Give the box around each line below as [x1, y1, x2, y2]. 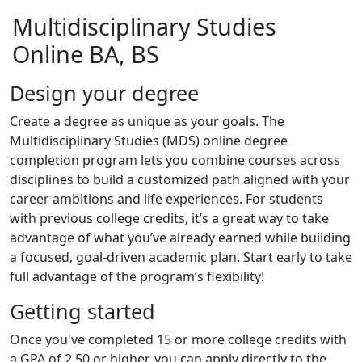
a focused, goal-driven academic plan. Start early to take [10, 248, 352, 266]
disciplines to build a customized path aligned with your [10, 170, 350, 188]
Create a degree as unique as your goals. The [10, 112, 284, 130]
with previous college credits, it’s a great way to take [10, 209, 329, 227]
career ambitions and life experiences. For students [10, 190, 323, 208]
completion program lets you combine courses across [10, 151, 340, 169]
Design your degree [10, 79, 199, 107]
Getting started [10, 297, 155, 325]
